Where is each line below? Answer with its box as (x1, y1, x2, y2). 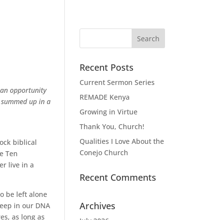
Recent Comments (80, 171, 157, 183)
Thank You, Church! (80, 122, 145, 131)
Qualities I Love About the (80, 137, 165, 146)
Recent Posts (80, 61, 134, 73)
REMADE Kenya (80, 92, 130, 102)
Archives (80, 200, 116, 212)
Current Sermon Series (80, 78, 155, 87)
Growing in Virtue (80, 107, 138, 116)
